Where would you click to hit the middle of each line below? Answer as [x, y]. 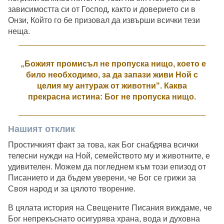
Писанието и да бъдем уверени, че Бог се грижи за [102, 178]
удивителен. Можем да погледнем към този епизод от [107, 167]
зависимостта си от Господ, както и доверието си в [102, 9]
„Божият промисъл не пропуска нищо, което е [112, 64]
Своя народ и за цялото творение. [72, 189]
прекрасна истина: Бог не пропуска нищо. [112, 97]
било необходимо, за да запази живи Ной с [112, 75]
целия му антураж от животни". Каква [112, 86]
